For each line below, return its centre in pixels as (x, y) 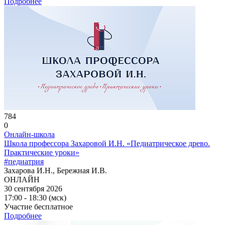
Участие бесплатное (38, 206)
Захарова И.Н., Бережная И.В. (55, 170)
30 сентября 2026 (33, 188)
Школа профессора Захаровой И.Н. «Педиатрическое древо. (107, 143)
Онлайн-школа (29, 134)
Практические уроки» (42, 152)
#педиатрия (24, 161)
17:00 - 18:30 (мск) (35, 197)
